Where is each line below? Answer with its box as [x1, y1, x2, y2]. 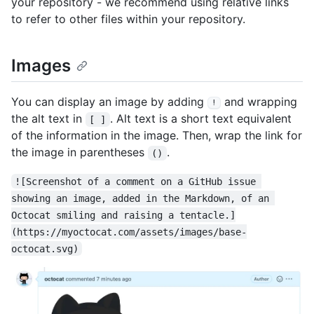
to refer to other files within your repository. [11, 12, 245, 27]
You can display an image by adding [11, 95, 207, 109]
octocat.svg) [11, 243, 78, 254]
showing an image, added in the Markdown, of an [11, 192, 275, 204]
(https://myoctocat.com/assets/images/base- [11, 226, 247, 238]
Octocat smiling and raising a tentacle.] [11, 209, 235, 221]
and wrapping [221, 95, 297, 109]
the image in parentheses [11, 145, 148, 160]
